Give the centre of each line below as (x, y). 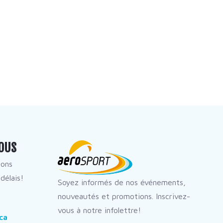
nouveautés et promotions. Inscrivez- (124, 196)
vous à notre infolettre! (99, 210)
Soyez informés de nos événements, (121, 182)
